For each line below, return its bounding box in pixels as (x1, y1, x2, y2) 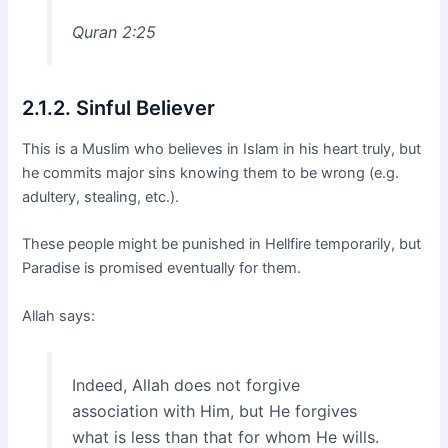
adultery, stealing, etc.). (22, 188, 180, 207)
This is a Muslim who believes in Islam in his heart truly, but (22, 140, 422, 159)
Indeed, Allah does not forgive (71, 374, 300, 395)
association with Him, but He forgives (71, 400, 357, 421)
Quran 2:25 (71, 22, 156, 43)
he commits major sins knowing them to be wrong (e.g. (22, 164, 400, 183)
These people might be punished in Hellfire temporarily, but (22, 235, 422, 254)
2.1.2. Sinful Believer (22, 96, 216, 121)
